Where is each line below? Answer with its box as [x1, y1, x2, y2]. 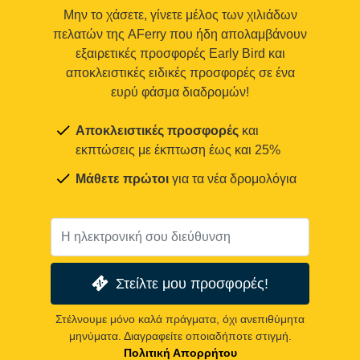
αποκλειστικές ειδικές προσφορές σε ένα [65, 66, 295, 80]
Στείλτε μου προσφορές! [115, 275, 268, 292]
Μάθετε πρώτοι [76, 172, 169, 186]
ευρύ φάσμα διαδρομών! [111, 85, 249, 100]
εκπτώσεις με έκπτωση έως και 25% [76, 143, 280, 157]
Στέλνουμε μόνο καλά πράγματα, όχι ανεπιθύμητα [55, 312, 305, 325]
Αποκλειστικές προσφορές [76, 124, 239, 138]
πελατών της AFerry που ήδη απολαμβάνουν [53, 27, 307, 42]
